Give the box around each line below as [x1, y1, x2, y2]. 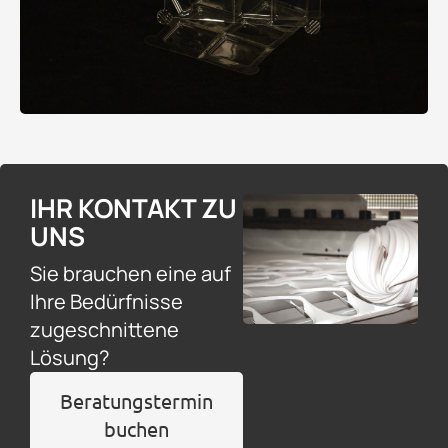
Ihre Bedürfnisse [30, 287, 183, 315]
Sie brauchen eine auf [30, 259, 231, 287]
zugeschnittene [30, 315, 179, 343]
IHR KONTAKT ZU [30, 189, 237, 226]
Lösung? [30, 343, 109, 371]
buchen [104, 415, 169, 441]
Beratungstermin [60, 387, 213, 413]
